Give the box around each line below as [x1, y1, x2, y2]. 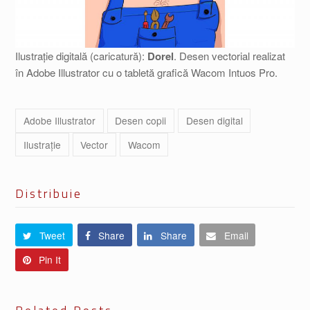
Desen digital [185, 113, 243, 128]
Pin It [39, 253, 62, 267]
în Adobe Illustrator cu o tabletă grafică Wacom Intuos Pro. [15, 65, 278, 80]
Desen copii [115, 113, 167, 128]
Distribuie [15, 184, 83, 203]
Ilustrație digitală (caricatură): [15, 48, 148, 64]
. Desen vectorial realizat [174, 48, 286, 64]
